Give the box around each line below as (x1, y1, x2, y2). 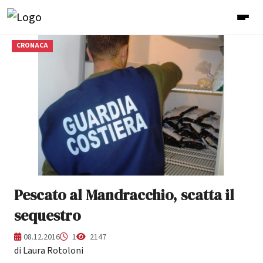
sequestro (14, 205, 80, 225)
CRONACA (16, 41, 48, 51)
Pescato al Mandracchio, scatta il (14, 184, 234, 205)
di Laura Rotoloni (14, 244, 83, 257)
